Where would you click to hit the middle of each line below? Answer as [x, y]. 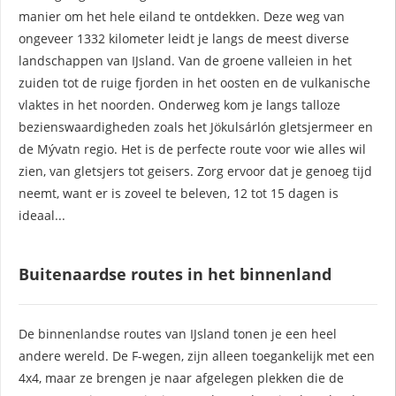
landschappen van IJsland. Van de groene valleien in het [185, 60]
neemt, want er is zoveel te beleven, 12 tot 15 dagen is [179, 193]
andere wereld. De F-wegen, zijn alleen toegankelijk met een [197, 355]
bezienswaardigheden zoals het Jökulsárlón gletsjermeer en [196, 126]
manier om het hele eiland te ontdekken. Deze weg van [182, 16]
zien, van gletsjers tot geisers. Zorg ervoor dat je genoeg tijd [195, 171]
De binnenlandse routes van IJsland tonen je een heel [178, 333]
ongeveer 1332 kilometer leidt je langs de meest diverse [184, 38]
